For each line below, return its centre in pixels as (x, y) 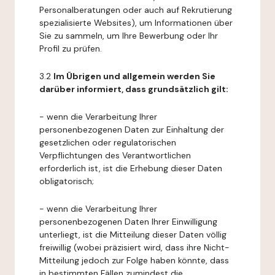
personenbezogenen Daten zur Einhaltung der (132, 130)
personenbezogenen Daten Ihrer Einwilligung (128, 222)
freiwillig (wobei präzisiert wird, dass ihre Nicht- (134, 247)
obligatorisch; (67, 181)
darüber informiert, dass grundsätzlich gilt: (134, 89)
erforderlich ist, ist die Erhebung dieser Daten (131, 168)
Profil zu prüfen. (71, 48)
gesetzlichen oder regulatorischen (108, 142)
